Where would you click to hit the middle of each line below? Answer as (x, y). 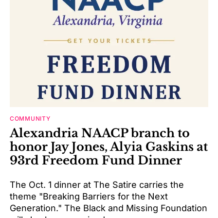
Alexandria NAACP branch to (100, 133)
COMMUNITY (30, 119)
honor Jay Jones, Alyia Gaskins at (109, 147)
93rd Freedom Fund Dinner (96, 161)
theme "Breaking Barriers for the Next (89, 197)
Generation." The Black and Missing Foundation (109, 208)
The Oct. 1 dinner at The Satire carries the (97, 185)
